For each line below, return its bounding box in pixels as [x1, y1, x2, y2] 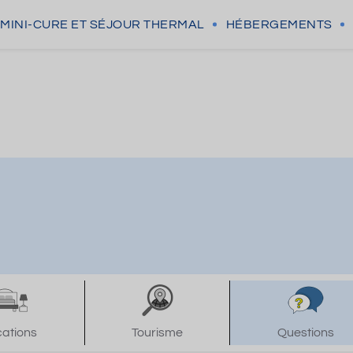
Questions [277, 326, 334, 339]
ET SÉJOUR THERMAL [71, 18, 205, 31]
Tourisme [132, 326, 184, 339]
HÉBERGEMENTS [225, 18, 333, 31]
